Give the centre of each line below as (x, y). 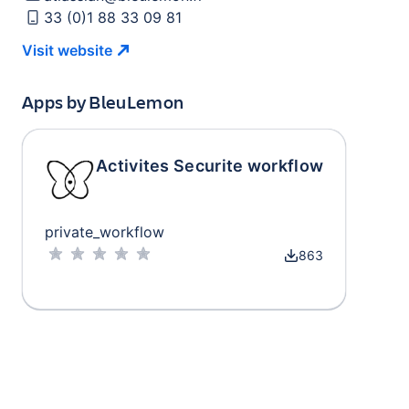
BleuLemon (136, 102)
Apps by (56, 102)
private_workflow (105, 232)
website (85, 50)
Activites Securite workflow (210, 166)
